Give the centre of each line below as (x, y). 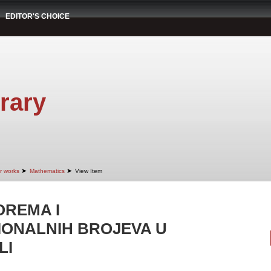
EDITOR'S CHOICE (38, 16)
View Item (89, 171)
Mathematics (47, 171)
